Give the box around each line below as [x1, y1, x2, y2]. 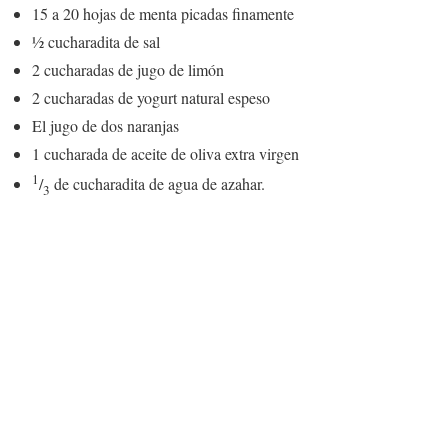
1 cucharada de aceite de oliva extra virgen [32, 142, 299, 164]
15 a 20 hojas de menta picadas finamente [32, 2, 294, 24]
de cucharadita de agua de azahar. [50, 173, 265, 195]
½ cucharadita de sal [32, 30, 160, 52]
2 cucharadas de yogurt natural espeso [32, 86, 270, 108]
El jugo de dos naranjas [32, 114, 179, 136]
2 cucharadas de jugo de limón [32, 58, 224, 80]
